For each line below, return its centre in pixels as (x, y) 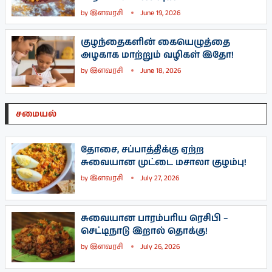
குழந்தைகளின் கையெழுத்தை (155, 42)
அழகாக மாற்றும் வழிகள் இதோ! (157, 55)
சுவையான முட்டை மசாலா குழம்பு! (164, 162)
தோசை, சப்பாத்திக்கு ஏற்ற (142, 149)
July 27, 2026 (160, 178)
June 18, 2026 (161, 71)
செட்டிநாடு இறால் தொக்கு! (144, 231)
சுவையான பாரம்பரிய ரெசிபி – (155, 218)
